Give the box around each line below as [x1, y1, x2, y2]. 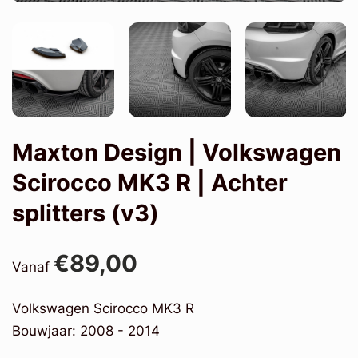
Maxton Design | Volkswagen [12, 137, 341, 166]
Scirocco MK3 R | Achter [12, 168, 288, 197]
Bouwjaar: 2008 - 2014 [12, 322, 168, 339]
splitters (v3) [12, 198, 159, 227]
